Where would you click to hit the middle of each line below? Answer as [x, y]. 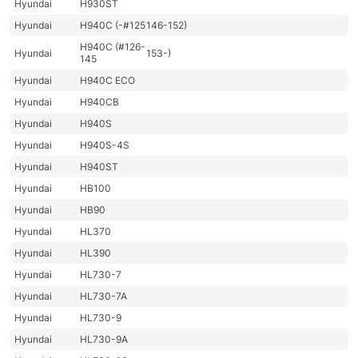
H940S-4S [105, 145]
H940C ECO [108, 81]
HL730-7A [104, 296]
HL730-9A [104, 340]
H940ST [99, 167]
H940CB [100, 102]
